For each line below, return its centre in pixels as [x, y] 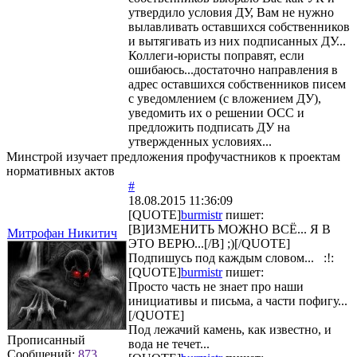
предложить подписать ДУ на [209, 127]
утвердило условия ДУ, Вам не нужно [231, 12]
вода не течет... [169, 343]
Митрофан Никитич [62, 233]
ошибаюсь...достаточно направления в [233, 69]
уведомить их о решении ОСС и [216, 112]
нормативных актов [61, 171]
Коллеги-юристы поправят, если [216, 55]
